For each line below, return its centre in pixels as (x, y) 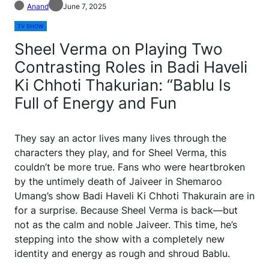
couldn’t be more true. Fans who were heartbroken (130, 167)
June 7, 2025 (85, 7)
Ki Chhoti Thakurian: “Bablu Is (123, 85)
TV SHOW (31, 26)
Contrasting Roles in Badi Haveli (131, 67)
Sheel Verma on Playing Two (119, 49)
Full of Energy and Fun (95, 103)
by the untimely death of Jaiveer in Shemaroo (118, 182)
